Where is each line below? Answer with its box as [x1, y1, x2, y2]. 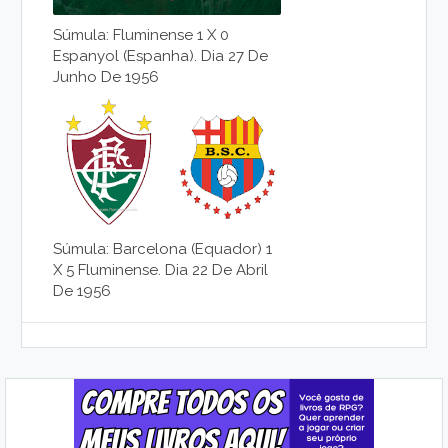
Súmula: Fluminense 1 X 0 [53, 25, 230, 44]
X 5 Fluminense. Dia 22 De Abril [53, 260, 269, 279]
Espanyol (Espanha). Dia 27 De [53, 46, 269, 65]
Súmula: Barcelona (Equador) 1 [53, 239, 273, 258]
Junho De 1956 [53, 67, 160, 86]
